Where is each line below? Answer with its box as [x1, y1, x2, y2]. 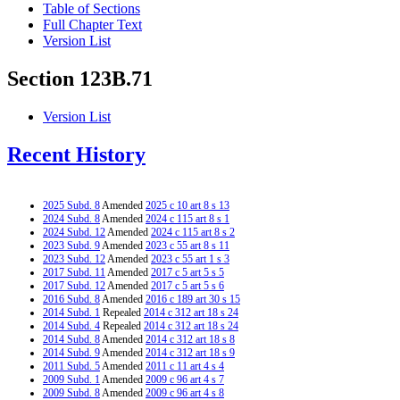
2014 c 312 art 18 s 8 [146, 332, 235, 346]
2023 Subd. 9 [43, 238, 100, 252]
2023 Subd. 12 [43, 252, 105, 265]
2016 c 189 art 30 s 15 [146, 292, 240, 305]
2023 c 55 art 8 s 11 [146, 238, 229, 252]
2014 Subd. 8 [43, 332, 100, 346]
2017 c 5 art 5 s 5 [151, 265, 224, 279]
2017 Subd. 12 [43, 279, 105, 292]
